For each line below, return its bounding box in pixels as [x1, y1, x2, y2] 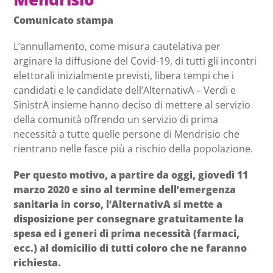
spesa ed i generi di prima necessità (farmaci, [13, 227, 240, 241]
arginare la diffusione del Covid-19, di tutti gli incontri [13, 54, 257, 68]
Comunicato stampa [13, 13, 114, 27]
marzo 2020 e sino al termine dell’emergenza [13, 183, 236, 197]
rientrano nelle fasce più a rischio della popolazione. [13, 141, 253, 155]
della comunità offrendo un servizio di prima [13, 112, 219, 126]
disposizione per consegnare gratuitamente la [13, 212, 244, 226]
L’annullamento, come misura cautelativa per [13, 39, 221, 53]
